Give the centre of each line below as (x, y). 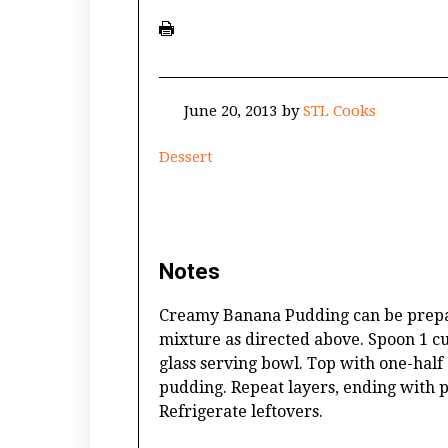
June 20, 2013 (230, 111)
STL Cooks (339, 111)
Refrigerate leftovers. (241, 411)
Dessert (186, 157)
